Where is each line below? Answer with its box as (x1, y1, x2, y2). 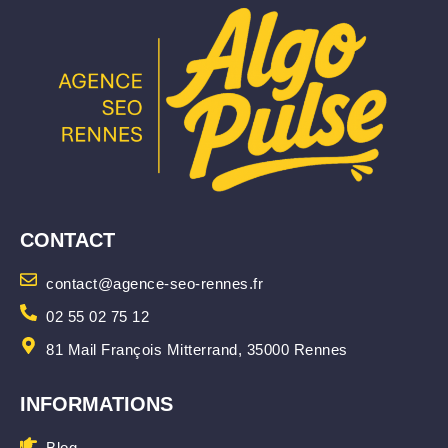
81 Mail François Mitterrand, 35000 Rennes (46, 340, 348, 358)
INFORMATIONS (20, 392, 173, 415)
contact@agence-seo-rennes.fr (46, 274, 264, 292)
